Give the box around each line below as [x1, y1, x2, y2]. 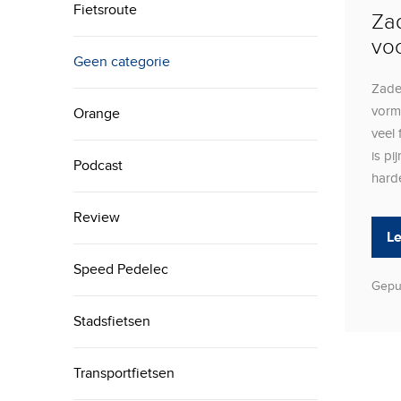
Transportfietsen [73, 364, 175, 382]
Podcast [73, 157, 124, 175]
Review [73, 209, 121, 226]
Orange [73, 105, 121, 123]
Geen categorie [73, 53, 171, 71]
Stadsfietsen [73, 312, 151, 330]
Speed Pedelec [73, 260, 169, 278]
